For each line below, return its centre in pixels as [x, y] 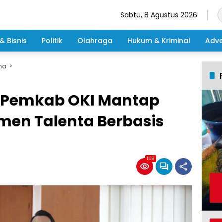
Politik [52, 40]
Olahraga [95, 40]
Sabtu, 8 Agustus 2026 [159, 15]
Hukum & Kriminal [159, 40]
